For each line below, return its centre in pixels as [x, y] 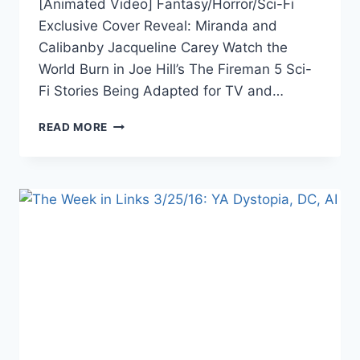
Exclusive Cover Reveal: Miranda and [158, 26]
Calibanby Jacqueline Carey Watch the [163, 48]
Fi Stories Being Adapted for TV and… [161, 91]
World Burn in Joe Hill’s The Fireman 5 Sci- [175, 70]
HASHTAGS [140, 241]
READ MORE [74, 127]
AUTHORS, [138, 275]
